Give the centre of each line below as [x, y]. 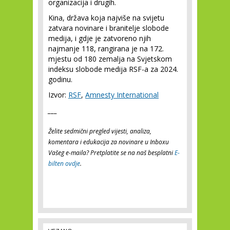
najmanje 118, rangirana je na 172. [106, 49]
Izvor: [58, 95]
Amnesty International [122, 95]
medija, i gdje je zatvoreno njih [100, 38]
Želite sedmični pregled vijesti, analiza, [100, 131]
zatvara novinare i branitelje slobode [109, 28]
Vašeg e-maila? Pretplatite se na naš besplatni [111, 153]
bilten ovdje [64, 164]
